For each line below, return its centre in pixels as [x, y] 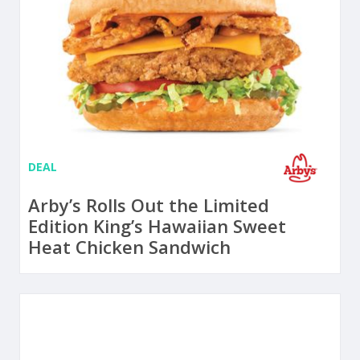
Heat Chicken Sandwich [129, 246]
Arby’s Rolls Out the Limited [149, 205]
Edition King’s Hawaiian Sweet [157, 225]
